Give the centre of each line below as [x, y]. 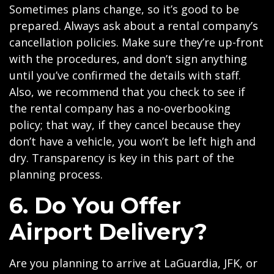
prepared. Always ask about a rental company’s [134, 26]
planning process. [56, 174]
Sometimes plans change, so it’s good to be [124, 9]
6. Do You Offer [95, 206]
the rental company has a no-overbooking [120, 108]
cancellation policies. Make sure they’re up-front [136, 42]
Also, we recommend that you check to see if [127, 92]
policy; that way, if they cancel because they [125, 125]
